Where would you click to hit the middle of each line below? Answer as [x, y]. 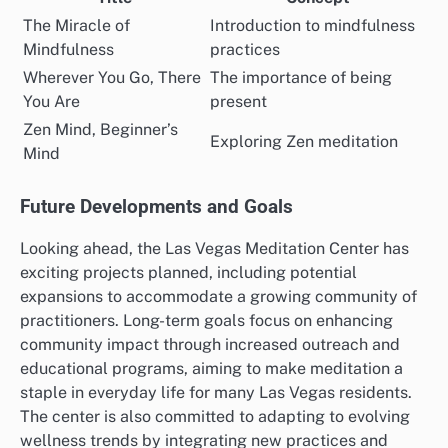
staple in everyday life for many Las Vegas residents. [216, 393]
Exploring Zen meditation [304, 142]
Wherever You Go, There [112, 78]
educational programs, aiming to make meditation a [211, 369]
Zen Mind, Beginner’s [100, 130]
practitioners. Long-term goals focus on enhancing [206, 321]
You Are [51, 102]
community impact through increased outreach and [210, 345]
